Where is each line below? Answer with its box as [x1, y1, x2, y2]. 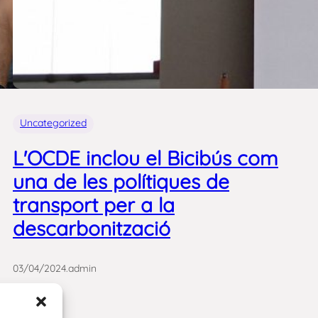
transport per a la [13, 192, 175, 218]
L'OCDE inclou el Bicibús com [13, 146, 278, 171]
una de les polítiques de [13, 169, 229, 194]
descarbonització [13, 216, 170, 241]
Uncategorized [20, 116, 87, 130]
